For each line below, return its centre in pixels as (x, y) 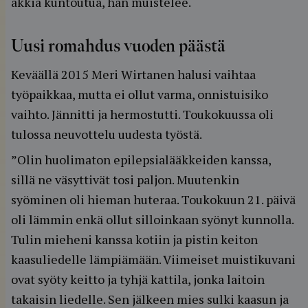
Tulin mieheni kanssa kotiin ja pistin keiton (134, 239)
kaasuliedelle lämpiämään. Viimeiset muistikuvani (153, 259)
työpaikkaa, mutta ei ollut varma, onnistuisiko (140, 94)
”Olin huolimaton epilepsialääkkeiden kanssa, (141, 159)
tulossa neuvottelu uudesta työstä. (107, 134)
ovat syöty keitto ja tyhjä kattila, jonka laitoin (138, 279)
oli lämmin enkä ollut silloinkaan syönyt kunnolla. (152, 219)
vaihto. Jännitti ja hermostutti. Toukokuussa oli (142, 114)
